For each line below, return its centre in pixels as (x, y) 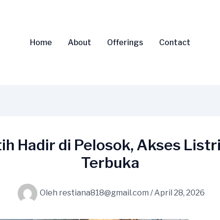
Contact (175, 42)
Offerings (125, 42)
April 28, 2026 (179, 192)
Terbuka (110, 162)
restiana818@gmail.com (105, 192)
